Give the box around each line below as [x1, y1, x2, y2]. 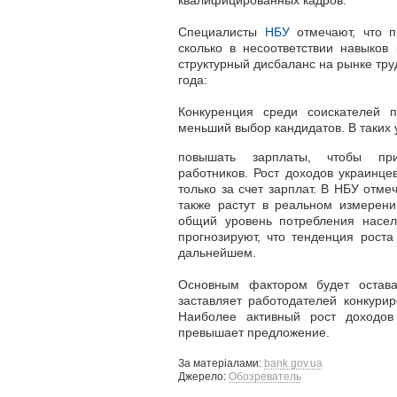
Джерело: [178, 370, 229, 383]
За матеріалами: [178, 356, 264, 370]
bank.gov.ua [264, 356, 323, 370]
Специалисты [178, 25, 265, 40]
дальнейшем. [178, 245, 256, 260]
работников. [178, 165, 254, 180]
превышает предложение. [178, 324, 330, 339]
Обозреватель [229, 370, 301, 383]
